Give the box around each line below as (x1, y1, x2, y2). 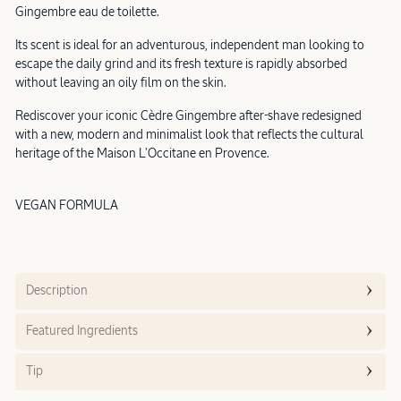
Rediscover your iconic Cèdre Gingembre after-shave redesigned (15, 109, 362, 123)
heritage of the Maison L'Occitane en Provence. (15, 147, 269, 160)
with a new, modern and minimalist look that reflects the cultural (15, 128, 363, 141)
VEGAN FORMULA (15, 199, 118, 212)
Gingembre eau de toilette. (15, 5, 159, 19)
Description (26, 284, 88, 297)
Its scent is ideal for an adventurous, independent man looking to (15, 38, 364, 52)
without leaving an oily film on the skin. (15, 76, 226, 90)
